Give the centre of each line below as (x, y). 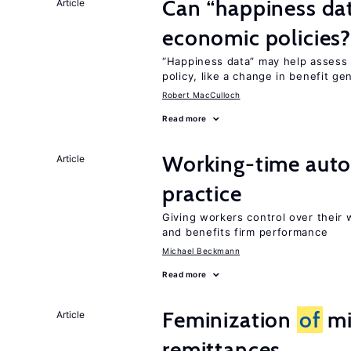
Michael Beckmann (201, 251)
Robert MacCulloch (201, 95)
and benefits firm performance (245, 232)
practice (202, 194)
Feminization (230, 320)
